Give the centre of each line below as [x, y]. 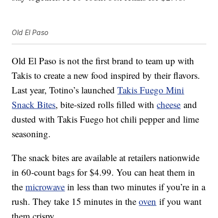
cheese [169, 105]
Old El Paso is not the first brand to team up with [103, 61]
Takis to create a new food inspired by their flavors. [106, 75]
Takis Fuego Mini [151, 90]
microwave [45, 187]
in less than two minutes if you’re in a [135, 187]
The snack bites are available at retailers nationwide [106, 158]
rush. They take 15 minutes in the [75, 201]
